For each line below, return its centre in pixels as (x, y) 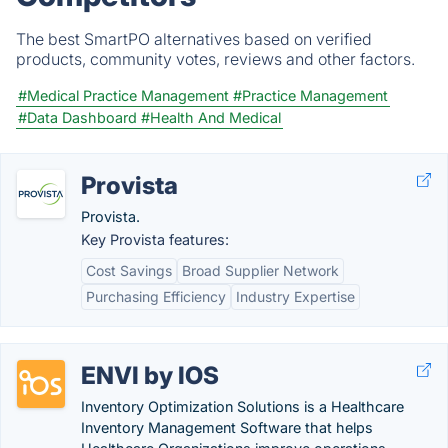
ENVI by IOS (150, 375)
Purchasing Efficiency (156, 296)
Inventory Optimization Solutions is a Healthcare (242, 406)
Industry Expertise (295, 296)
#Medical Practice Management (123, 95)
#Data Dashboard (77, 117)
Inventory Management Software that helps (227, 427)
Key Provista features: (155, 239)
